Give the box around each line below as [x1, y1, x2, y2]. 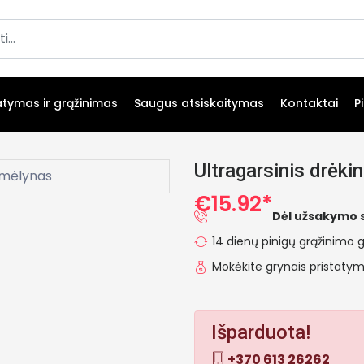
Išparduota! [211, 320, 310, 344]
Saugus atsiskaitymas [134, 95, 264, 111]
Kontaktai [280, 95, 338, 111]
